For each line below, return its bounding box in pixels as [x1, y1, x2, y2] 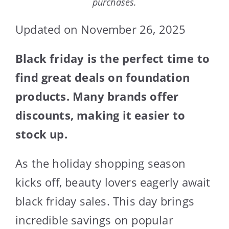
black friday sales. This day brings [15, 193, 195, 209]
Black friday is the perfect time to [15, 50, 210, 66]
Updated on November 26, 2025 [15, 21, 186, 37]
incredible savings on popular [15, 212, 173, 227]
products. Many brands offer [15, 88, 179, 104]
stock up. [15, 126, 67, 142]
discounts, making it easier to [15, 107, 186, 123]
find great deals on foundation [15, 69, 190, 85]
